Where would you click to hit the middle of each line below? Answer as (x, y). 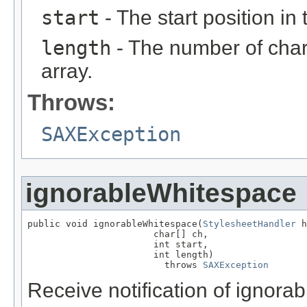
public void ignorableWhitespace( (115, 224)
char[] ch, (118, 234)
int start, (118, 245)
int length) (121, 255)
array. (67, 71)
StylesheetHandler (249, 224)
